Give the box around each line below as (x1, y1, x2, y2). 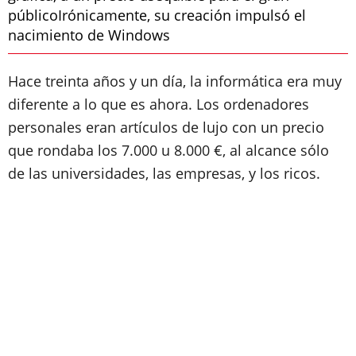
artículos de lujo (120, 118, 228, 137)
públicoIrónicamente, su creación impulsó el (8, 6, 306, 25)
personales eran (8, 118, 120, 137)
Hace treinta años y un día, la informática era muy (8, 72, 342, 91)
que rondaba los (8, 141, 122, 160)
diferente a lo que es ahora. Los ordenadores (8, 95, 309, 114)
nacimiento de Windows (8, 25, 170, 44)
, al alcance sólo (222, 141, 329, 160)
